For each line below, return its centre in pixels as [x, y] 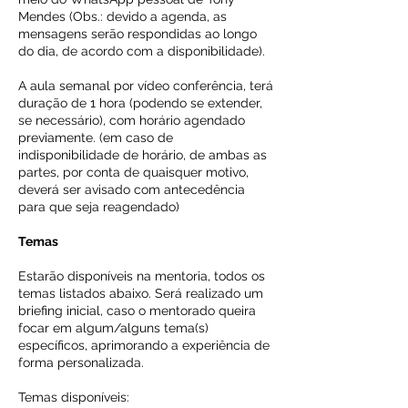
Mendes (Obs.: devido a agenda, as [122, 16]
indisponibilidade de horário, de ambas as [143, 155]
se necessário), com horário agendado [132, 120]
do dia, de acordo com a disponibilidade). [142, 51]
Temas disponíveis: [74, 397]
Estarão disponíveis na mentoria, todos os [142, 276]
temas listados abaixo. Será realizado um [141, 293]
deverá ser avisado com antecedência [132, 189]
